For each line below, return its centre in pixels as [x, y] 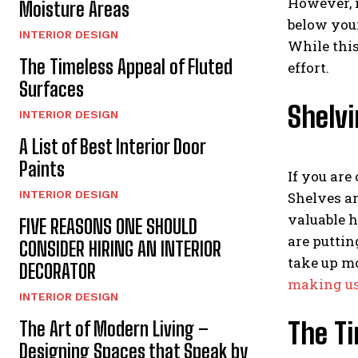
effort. [308, 68]
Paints [42, 169]
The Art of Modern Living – [114, 328]
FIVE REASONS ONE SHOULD [108, 226]
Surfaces [52, 89]
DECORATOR [58, 271]
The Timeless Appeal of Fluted [126, 66]
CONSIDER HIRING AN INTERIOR [120, 249]
